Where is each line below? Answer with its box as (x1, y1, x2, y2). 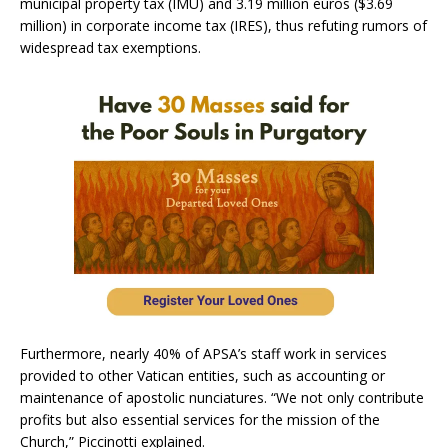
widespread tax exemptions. (20, 37, 201, 57)
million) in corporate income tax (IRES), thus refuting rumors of (20, 15, 427, 35)
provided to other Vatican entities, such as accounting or (20, 365, 385, 385)
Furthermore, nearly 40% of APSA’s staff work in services (20, 343, 387, 363)
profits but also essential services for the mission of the (20, 409, 380, 429)
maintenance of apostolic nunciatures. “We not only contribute (20, 387, 424, 407)
